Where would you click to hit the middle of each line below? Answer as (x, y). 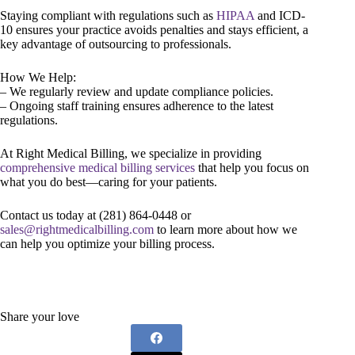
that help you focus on (252, 167)
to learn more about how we (225, 229)
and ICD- (280, 15)
